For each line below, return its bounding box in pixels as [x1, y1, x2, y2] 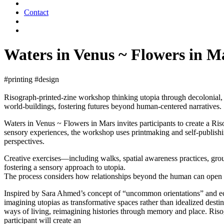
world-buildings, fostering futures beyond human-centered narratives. [4, 101, 221, 110]
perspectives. [4, 136, 44, 145]
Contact [24, 8, 48, 16]
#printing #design [4, 74, 59, 83]
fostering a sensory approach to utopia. [4, 162, 125, 171]
